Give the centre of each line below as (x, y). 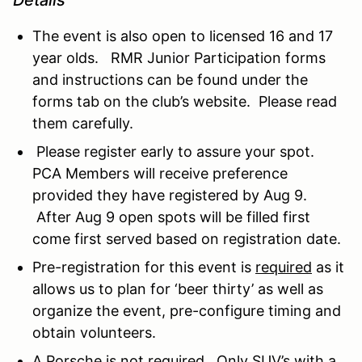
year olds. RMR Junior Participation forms (179, 57)
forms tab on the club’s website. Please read (185, 101)
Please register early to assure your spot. (175, 151)
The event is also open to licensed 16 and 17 (183, 36)
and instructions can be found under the (170, 79)
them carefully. (83, 123)
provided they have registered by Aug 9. (170, 195)
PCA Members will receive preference (160, 173)
